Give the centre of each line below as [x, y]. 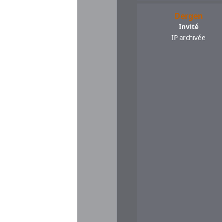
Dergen [189, 16]
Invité [189, 27]
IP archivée [189, 38]
